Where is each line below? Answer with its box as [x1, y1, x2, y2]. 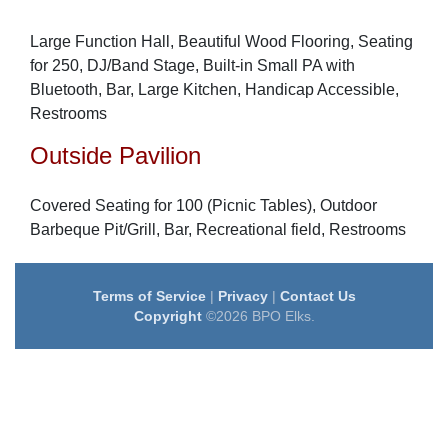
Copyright [133, 308, 202, 324]
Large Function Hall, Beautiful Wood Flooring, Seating [30, 33, 413, 50]
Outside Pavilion [30, 142, 201, 169]
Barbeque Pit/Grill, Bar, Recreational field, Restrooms [30, 221, 406, 238]
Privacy [217, 288, 268, 304]
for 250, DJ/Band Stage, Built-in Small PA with [30, 57, 355, 74]
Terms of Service [92, 288, 206, 304]
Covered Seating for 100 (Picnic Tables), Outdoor [30, 197, 377, 214]
